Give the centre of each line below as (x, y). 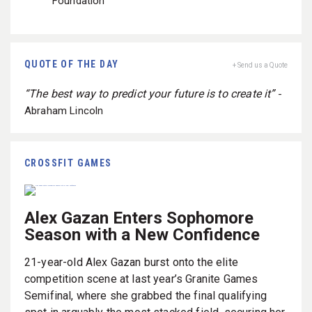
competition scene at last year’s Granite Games (141, 279)
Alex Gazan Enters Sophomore (139, 218)
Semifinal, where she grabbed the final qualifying (146, 295)
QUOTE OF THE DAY (72, 64)
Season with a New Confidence (142, 234)
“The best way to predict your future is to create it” (150, 93)
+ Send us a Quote (260, 65)
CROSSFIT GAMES (68, 163)
